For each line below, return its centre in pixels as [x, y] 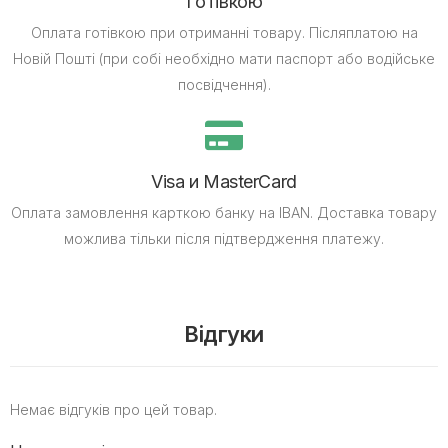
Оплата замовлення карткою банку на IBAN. [162, 212]
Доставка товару [375, 212]
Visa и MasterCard [224, 181]
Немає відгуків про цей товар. [113, 409]
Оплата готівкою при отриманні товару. [167, 32]
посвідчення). [224, 84]
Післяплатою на [361, 32]
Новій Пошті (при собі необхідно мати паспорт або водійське [224, 58]
